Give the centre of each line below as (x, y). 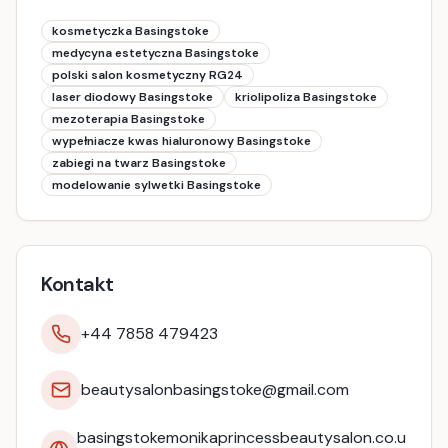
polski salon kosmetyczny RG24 (147, 75)
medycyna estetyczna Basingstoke (155, 53)
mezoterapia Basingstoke (128, 119)
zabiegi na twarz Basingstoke (139, 163)
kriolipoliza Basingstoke (306, 97)
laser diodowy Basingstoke (132, 97)
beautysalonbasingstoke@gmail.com (215, 389)
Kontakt (77, 284)
